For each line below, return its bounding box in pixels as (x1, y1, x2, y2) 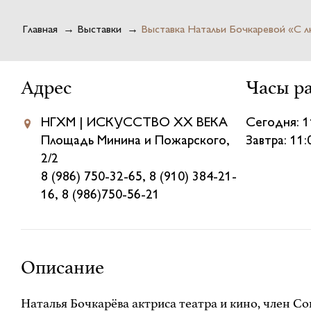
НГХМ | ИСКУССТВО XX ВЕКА (40, 117, 228, 129)
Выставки (77, 25, 121, 35)
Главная (22, 25, 58, 35)
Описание (20, 256, 104, 279)
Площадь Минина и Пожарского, (40, 135, 230, 147)
